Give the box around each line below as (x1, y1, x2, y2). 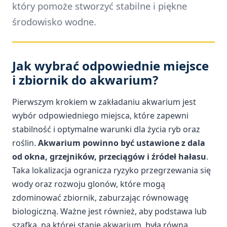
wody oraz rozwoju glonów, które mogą (12, 178, 165, 190)
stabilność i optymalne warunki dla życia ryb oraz (12, 123, 200, 135)
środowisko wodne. (12, 15, 96, 28)
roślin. (12, 137, 38, 148)
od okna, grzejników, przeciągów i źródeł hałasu (12, 150, 206, 162)
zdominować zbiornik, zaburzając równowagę (12, 192, 188, 203)
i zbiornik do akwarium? (12, 71, 158, 88)
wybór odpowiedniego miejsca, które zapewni (12, 109, 188, 121)
